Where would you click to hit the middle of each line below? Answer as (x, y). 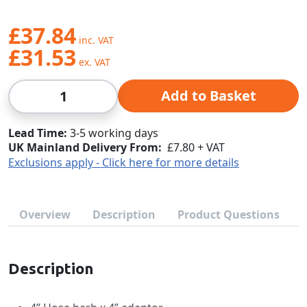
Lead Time (36, 133)
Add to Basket (208, 96)
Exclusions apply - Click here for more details (124, 162)
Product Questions (229, 214)
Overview (45, 214)
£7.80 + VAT (196, 147)
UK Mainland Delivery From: (85, 147)
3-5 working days (114, 133)
